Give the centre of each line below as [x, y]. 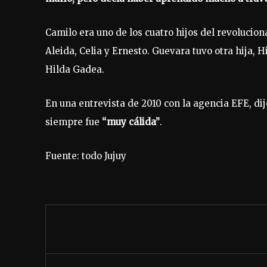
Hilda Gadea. [75, 70]
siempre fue [72, 122]
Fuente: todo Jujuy [86, 156]
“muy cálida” [130, 122]
